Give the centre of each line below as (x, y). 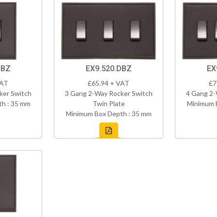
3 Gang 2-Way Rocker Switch (108, 93)
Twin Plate (108, 104)
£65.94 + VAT (108, 83)
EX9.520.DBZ (108, 69)
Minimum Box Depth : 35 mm (108, 114)
